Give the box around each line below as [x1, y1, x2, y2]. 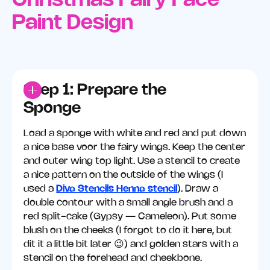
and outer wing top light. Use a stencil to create [24, 157, 240, 166]
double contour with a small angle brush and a [24, 198, 233, 208]
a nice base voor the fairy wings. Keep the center [24, 143, 246, 152]
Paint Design [11, 14, 133, 33]
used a [24, 184, 57, 194]
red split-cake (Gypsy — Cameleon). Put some [24, 212, 237, 222]
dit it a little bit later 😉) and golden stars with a [24, 240, 239, 250]
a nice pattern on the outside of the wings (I [24, 171, 224, 180]
